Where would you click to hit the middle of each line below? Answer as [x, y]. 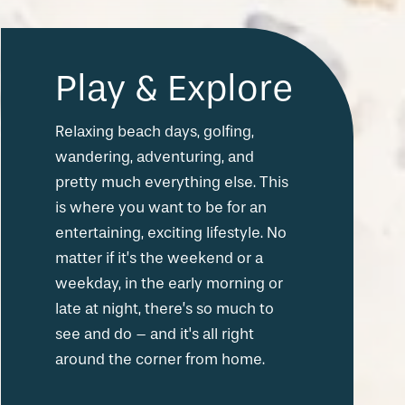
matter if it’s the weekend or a [159, 259]
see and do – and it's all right [155, 334]
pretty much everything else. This [172, 183]
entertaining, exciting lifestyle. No [171, 233]
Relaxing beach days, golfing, [155, 132]
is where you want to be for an [161, 208]
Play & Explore [174, 89]
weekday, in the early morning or [169, 284]
